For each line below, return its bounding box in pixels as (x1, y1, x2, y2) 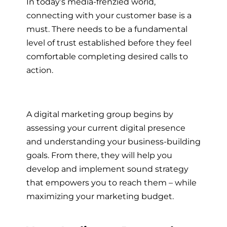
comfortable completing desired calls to (26, 51, 188, 62)
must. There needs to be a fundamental (26, 24, 187, 34)
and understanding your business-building (26, 136, 201, 146)
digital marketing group (32, 108, 131, 119)
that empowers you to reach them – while (26, 177, 197, 187)
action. (26, 65, 53, 75)
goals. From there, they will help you (26, 149, 172, 160)
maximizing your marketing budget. (26, 191, 174, 201)
